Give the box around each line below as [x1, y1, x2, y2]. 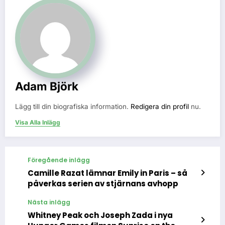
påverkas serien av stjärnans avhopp [28, 178, 178, 189]
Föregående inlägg [28, 155, 90, 164]
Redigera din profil [131, 102, 189, 110]
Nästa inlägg [28, 197, 70, 206]
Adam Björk [15, 79, 78, 93]
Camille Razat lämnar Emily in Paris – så [28, 167, 187, 178]
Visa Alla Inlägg [15, 118, 60, 126]
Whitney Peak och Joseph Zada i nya [28, 209, 173, 220]
